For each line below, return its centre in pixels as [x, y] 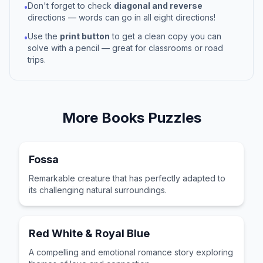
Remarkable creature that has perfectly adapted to [127, 178]
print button [85, 36]
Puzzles [173, 118]
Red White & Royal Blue [89, 233]
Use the [44, 36]
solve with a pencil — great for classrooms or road [125, 48]
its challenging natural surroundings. [98, 190]
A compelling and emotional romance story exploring [131, 252]
